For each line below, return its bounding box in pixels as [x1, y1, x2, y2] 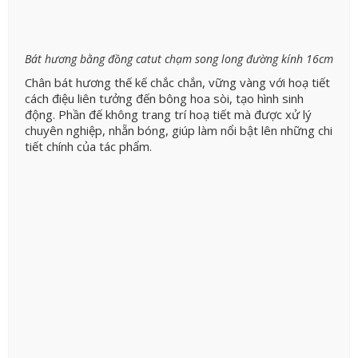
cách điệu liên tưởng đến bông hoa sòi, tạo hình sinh [25, 90, 304, 107]
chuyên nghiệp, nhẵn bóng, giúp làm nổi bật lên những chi [25, 122, 332, 139]
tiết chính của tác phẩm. [25, 138, 152, 155]
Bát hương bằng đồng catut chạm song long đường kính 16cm [25, 51, 333, 67]
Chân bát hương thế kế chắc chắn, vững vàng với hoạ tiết [25, 74, 330, 91]
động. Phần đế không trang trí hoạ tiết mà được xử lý [25, 106, 312, 123]
